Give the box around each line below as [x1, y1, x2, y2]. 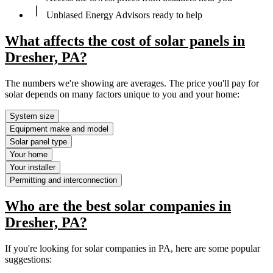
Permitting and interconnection [10, 175, 117, 185]
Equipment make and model [10, 124, 108, 133]
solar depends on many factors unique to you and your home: [5, 88, 239, 99]
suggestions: [5, 254, 52, 265]
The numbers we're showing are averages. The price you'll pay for [5, 77, 259, 88]
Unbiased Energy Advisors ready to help [44, 9, 202, 20]
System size [10, 111, 54, 121]
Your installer [10, 162, 55, 172]
